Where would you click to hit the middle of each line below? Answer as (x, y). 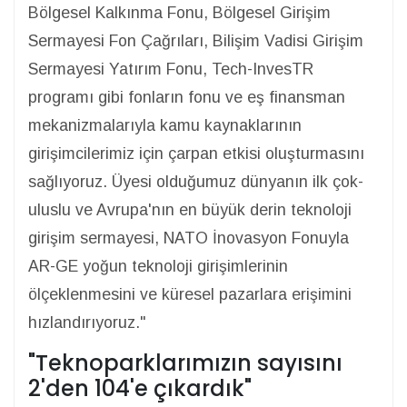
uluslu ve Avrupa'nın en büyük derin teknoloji (190, 210)
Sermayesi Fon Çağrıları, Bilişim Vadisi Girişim (196, 41)
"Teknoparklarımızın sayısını (185, 363)
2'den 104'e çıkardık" (140, 388)
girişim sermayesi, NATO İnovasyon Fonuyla (189, 238)
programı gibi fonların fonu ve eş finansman (187, 97)
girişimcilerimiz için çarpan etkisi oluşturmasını (196, 154)
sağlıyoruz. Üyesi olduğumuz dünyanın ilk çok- (196, 182)
